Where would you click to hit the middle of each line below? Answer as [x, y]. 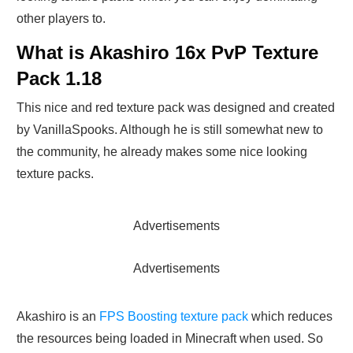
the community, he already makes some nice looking [162, 152]
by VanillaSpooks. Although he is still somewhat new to [170, 130]
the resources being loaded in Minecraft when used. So [170, 339]
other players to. [61, 19]
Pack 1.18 [59, 79]
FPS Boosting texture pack [174, 317]
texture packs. [55, 174]
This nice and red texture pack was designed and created [176, 108]
